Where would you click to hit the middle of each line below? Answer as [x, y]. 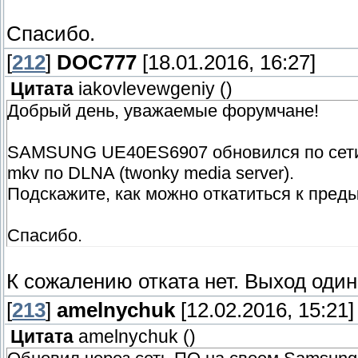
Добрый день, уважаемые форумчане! [163, 111]
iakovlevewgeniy [147, 89]
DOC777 [97, 63]
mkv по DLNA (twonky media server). [151, 173]
